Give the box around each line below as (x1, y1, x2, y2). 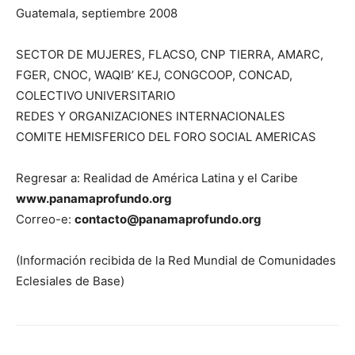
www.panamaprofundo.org (16, 191, 172, 207)
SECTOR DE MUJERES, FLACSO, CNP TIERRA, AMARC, (16, 47, 323, 63)
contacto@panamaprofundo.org (74, 212, 261, 227)
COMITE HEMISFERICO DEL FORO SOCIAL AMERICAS (16, 129, 316, 145)
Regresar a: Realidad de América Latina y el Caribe (16, 170, 298, 186)
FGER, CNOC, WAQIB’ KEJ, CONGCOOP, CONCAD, (16, 67, 292, 83)
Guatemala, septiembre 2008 (16, 6, 177, 21)
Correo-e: (16, 212, 74, 227)
